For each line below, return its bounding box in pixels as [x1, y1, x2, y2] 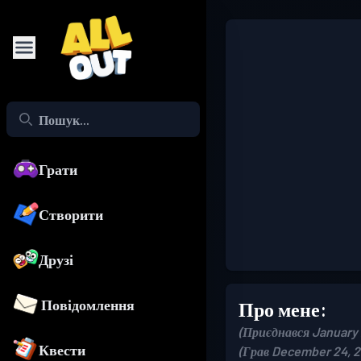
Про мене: [239, 297, 326, 321]
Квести [39, 341, 85, 359]
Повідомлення [41, 296, 135, 314]
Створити [39, 205, 103, 224]
